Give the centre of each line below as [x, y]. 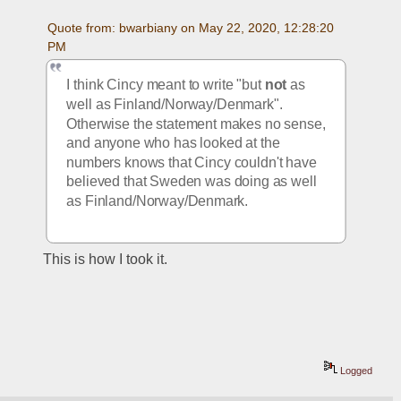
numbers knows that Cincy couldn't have [192, 162]
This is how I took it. [106, 260]
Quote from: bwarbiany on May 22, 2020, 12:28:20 [190, 27]
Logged [355, 371]
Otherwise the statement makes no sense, [196, 124]
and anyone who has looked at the [173, 143]
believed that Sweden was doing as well [192, 182]
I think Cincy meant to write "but [166, 85]
